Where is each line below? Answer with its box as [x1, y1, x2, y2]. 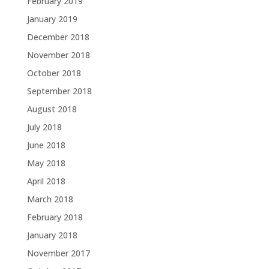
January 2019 [26, 13, 77, 25]
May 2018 [26, 157, 65, 169]
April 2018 [26, 175, 65, 187]
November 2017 [26, 247, 90, 259]
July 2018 [26, 121, 62, 133]
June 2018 [26, 139, 65, 151]
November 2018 [26, 49, 90, 61]
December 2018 [26, 31, 89, 43]
